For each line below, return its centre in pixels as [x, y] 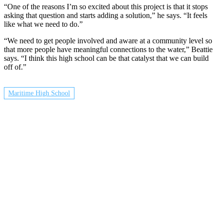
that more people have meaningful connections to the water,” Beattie [108, 50]
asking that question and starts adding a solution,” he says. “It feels [106, 16]
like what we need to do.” [43, 24]
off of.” [15, 67]
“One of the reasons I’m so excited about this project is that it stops [106, 7]
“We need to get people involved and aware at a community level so [108, 41]
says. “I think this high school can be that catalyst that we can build [106, 58]
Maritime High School [39, 93]
